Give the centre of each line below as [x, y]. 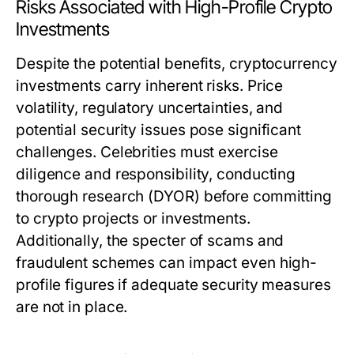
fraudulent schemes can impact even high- [167, 263]
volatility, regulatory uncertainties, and [150, 108]
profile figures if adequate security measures [173, 285]
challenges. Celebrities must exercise [147, 152]
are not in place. [72, 307]
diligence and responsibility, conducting [156, 174]
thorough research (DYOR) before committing [174, 196]
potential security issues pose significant [159, 130]
